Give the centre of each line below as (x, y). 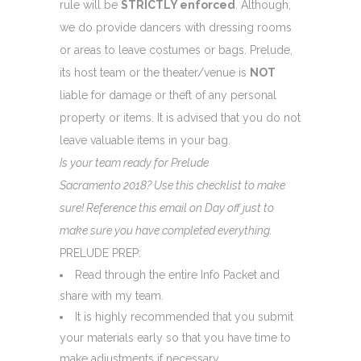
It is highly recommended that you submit (184, 316)
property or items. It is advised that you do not (180, 117)
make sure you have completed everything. (167, 230)
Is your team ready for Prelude (134, 162)
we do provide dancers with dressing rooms (176, 27)
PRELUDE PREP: (100, 253)
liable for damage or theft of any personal (168, 95)
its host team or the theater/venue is (155, 72)
